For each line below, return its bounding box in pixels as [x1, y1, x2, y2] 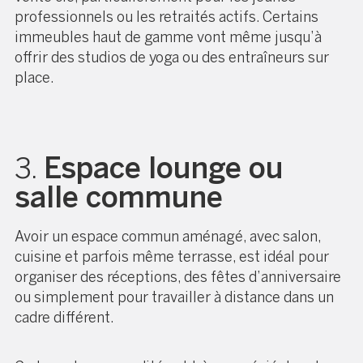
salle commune [15, 179, 223, 215]
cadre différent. [15, 308, 114, 327]
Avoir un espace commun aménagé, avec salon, [15, 227, 321, 246]
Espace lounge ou [44, 150, 283, 186]
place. [15, 68, 54, 87]
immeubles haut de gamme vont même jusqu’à [15, 28, 322, 46]
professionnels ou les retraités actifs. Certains [15, 7, 318, 26]
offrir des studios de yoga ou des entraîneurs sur [15, 48, 329, 66]
